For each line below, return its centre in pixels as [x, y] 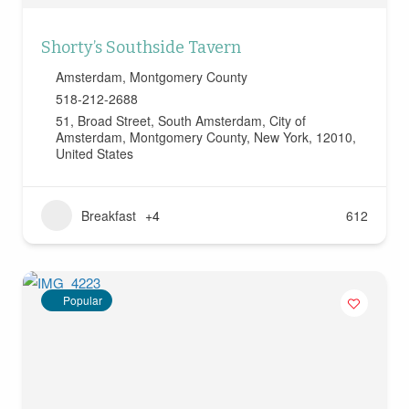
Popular [82, 300]
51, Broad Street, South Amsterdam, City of [180, 121]
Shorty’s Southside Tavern [141, 48]
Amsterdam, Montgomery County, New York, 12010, [205, 137]
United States [94, 154]
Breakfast [108, 216]
